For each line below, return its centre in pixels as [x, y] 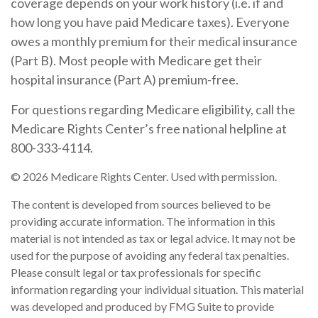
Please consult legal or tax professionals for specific [136, 272]
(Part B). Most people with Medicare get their [136, 60]
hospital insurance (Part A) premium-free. [125, 79]
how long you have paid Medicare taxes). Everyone [150, 22]
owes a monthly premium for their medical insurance [154, 41]
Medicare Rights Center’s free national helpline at [149, 128]
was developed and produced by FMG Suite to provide [142, 306]
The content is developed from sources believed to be [141, 204]
